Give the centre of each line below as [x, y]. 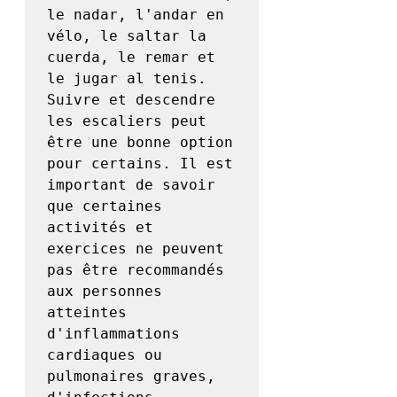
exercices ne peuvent [136, 249]
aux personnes [105, 292]
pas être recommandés [136, 270]
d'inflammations [113, 334]
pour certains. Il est [140, 164]
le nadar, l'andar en [136, 15]
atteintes [87, 313]
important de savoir [131, 185]
